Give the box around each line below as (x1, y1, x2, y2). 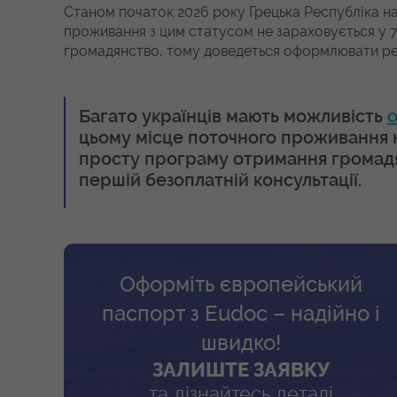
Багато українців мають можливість (79, 105, 387, 128)
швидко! (201, 331, 281, 356)
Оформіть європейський (120, 272, 362, 298)
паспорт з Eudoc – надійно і (102, 301, 380, 327)
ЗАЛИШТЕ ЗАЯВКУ (152, 359, 330, 383)
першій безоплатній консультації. (79, 169, 362, 191)
